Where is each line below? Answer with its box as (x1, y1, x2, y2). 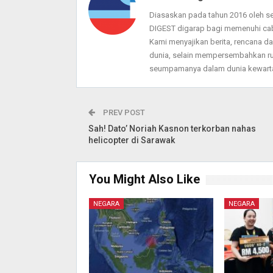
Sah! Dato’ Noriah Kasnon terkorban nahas (88, 124, 256, 134)
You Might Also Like (88, 172, 200, 187)
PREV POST (101, 108, 145, 118)
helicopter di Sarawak (88, 135, 175, 146)
